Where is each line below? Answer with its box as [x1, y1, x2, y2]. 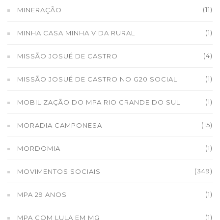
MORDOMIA [17, 144, 60, 152]
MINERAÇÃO [17, 6, 62, 14]
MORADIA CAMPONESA [17, 121, 102, 129]
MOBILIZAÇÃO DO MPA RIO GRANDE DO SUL [17, 98, 180, 106]
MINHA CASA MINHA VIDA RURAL [17, 29, 135, 37]
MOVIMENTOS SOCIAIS [17, 167, 101, 175]
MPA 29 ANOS [17, 191, 67, 198]
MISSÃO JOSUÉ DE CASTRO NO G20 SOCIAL [17, 75, 177, 83]
